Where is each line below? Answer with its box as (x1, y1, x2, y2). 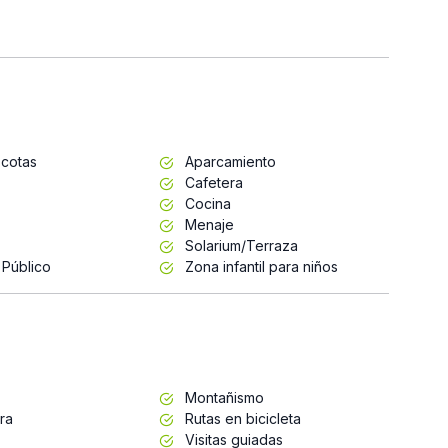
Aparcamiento (180, 152, 276, 170)
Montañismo (180, 388, 264, 406)
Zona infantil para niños (180, 257, 338, 275)
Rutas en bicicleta (180, 409, 301, 427)
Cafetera (180, 173, 243, 191)
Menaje (180, 215, 234, 233)
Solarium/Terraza (180, 236, 298, 254)
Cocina (180, 194, 231, 212)
